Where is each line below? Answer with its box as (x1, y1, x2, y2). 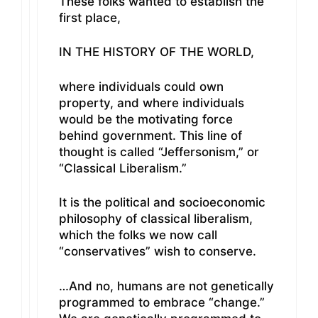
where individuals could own (59, 79, 224, 94)
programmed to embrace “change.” (59, 295, 265, 309)
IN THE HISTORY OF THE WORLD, (59, 45, 254, 60)
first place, (59, 10, 121, 25)
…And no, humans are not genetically (59, 278, 274, 293)
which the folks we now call (59, 228, 217, 243)
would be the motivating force (59, 111, 233, 126)
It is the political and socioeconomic (59, 195, 265, 210)
